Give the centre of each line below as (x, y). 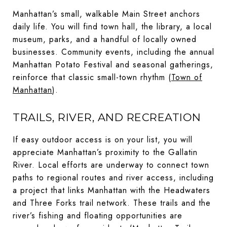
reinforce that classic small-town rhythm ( (92, 77)
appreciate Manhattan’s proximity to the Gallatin (105, 152)
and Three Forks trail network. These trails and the (112, 203)
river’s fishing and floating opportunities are (98, 215)
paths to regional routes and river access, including (113, 177)
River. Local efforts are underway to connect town (111, 165)
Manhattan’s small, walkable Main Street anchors (106, 14)
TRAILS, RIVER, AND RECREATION (107, 117)
